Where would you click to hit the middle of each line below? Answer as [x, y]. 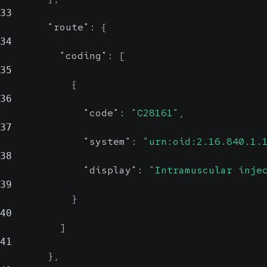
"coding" [83, 56]
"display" [110, 170]
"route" [69, 27]
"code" [101, 113]
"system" [107, 142]
